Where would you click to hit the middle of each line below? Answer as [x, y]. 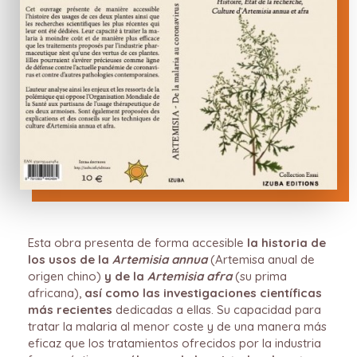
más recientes [70, 310]
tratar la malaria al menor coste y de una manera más [177, 327]
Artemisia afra [190, 277]
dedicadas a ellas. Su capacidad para [217, 310]
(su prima [259, 277]
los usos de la [70, 260]
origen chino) [66, 277]
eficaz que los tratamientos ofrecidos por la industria [175, 343]
